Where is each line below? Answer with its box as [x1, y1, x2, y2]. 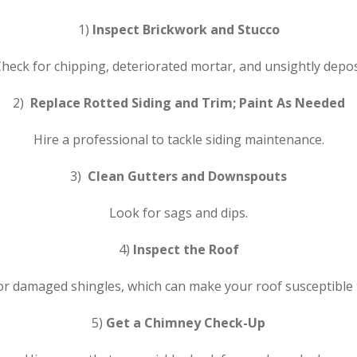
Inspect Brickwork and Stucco [92, 20, 280, 38]
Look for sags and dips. [109, 203, 248, 222]
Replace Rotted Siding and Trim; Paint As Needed [29, 93, 345, 112]
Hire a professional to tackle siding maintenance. [33, 130, 324, 148]
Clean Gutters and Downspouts [88, 167, 287, 185]
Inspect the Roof [132, 240, 239, 258]
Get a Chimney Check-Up [106, 313, 265, 331]
